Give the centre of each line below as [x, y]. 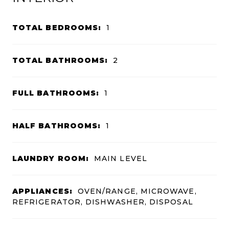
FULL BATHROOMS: [56, 93]
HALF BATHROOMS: [57, 125]
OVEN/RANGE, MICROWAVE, [137, 191]
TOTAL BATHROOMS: [60, 60]
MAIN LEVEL [121, 158]
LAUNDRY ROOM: [51, 158]
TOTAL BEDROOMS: [57, 27]
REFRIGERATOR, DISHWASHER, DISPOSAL [103, 202]
